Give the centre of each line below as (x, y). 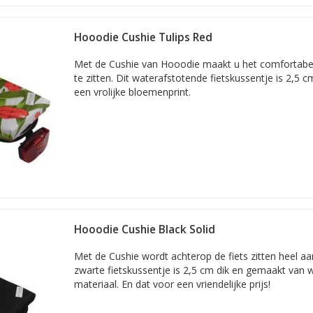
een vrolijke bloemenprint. (132, 92)
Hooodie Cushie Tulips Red (143, 37)
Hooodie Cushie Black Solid (145, 230)
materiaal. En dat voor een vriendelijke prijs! (172, 284)
